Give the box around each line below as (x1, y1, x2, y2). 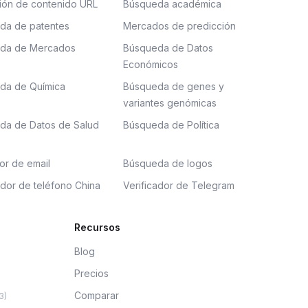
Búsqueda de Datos (123, 42, 213, 54)
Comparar (74, 289, 119, 301)
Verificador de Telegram (123, 179, 234, 191)
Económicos (123, 58, 178, 70)
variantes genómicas (123, 97, 217, 109)
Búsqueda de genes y (123, 80, 224, 92)
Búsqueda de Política (123, 119, 219, 131)
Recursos (74, 221, 120, 233)
